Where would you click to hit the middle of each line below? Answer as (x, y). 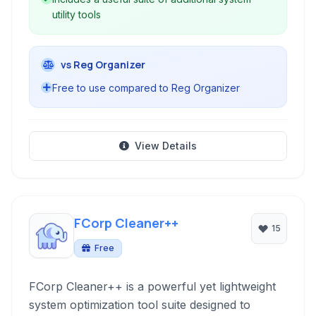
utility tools (77, 14)
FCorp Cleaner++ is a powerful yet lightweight (152, 286)
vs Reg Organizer (103, 65)
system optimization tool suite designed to (140, 305)
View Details (166, 146)
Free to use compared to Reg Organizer (146, 88)
